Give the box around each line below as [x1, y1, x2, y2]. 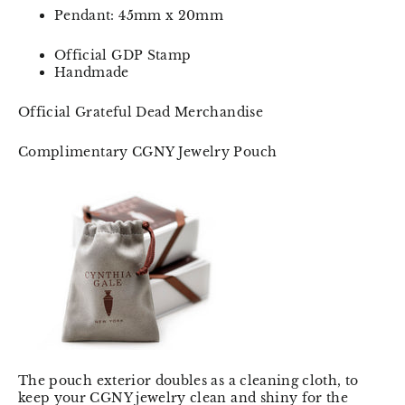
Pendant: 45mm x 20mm [54, 6, 223, 24]
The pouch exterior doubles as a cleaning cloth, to [18, 372, 359, 389]
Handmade [54, 63, 129, 80]
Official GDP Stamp [54, 46, 192, 63]
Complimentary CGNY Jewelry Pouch [18, 143, 278, 160]
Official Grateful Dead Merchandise [18, 103, 263, 120]
